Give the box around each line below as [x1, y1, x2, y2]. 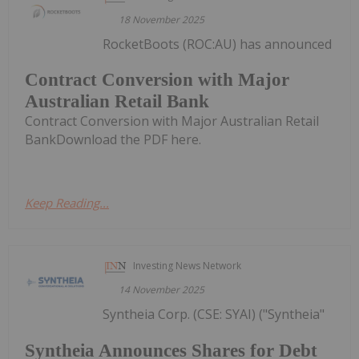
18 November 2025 [119, 12, 205, 26]
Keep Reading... [25, 195, 109, 212]
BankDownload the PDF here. [25, 131, 201, 149]
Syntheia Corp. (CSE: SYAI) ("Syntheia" [103, 305, 325, 324]
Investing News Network [133, 259, 242, 273]
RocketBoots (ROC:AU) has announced [103, 34, 333, 53]
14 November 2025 [119, 283, 205, 297]
